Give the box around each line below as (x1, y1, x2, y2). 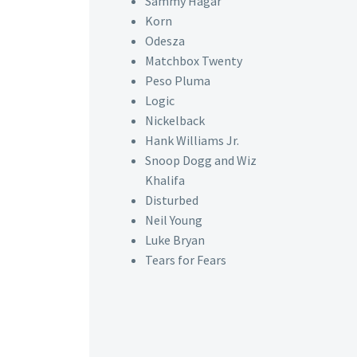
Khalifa (145, 171, 185, 188)
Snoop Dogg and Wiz (145, 151, 257, 168)
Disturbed (145, 191, 198, 208)
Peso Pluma (145, 72, 210, 88)
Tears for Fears (145, 251, 226, 268)
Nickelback (145, 112, 205, 128)
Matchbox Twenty (145, 52, 242, 69)
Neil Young (145, 211, 202, 228)
